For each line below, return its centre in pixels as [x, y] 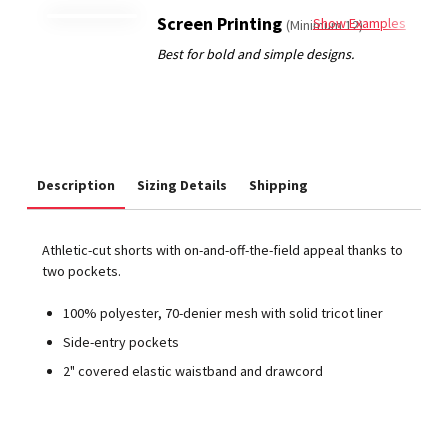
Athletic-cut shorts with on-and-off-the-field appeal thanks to [223, 250]
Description [76, 185]
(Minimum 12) [325, 25]
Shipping [279, 185]
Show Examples [359, 23]
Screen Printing [222, 24]
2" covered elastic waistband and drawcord [193, 370]
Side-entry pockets [121, 341]
